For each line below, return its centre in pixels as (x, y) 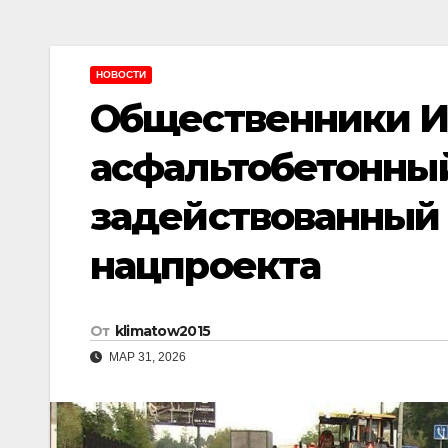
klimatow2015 (162, 331)
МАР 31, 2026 (146, 357)
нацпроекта (205, 265)
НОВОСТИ (121, 74)
